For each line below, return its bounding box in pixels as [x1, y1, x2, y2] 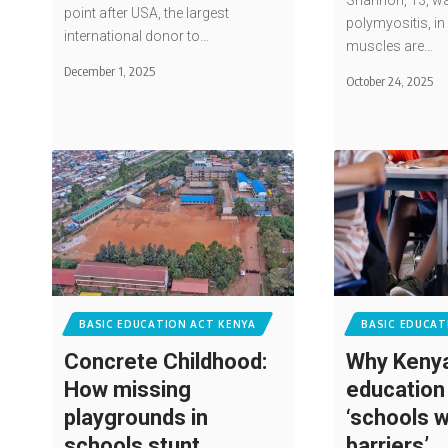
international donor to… [64, 28, 210, 45]
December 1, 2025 [64, 63, 156, 80]
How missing [64, 376, 192, 402]
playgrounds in [64, 404, 209, 430]
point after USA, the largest [64, 5, 230, 22]
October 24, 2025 [346, 73, 434, 90]
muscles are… [346, 38, 434, 55]
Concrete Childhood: [64, 348, 268, 374]
